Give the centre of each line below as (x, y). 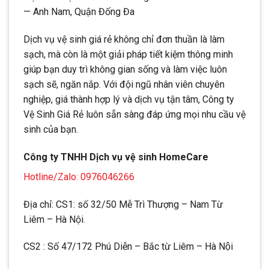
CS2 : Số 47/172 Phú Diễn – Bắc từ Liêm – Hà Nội (128, 247)
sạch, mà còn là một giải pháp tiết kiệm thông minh (128, 55)
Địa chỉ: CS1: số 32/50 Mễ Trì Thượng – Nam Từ (123, 204)
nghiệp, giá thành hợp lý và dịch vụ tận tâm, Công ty (129, 100)
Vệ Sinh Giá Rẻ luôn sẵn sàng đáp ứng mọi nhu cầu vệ (134, 115)
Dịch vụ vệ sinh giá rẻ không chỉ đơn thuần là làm (124, 40)
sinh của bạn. (51, 130)
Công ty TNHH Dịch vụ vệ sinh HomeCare (116, 157)
